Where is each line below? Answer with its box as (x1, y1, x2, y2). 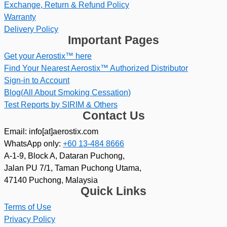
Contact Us (82, 109, 145, 123)
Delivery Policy (4, 24, 58, 33)
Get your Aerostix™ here (4, 51, 92, 60)
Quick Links (81, 184, 146, 198)
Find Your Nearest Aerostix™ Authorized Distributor (4, 63, 188, 72)
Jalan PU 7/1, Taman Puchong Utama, (4, 164, 141, 173)
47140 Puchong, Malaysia (4, 176, 98, 185)
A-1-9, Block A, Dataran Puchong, (4, 152, 125, 161)
